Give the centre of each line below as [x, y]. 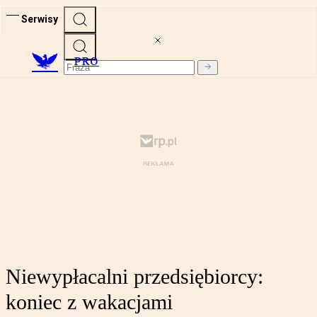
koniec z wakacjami [89, 302]
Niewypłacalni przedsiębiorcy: [134, 277]
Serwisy [40, 19]
